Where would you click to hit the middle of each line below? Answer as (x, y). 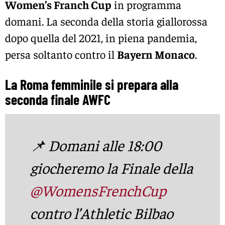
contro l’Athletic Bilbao (102, 213)
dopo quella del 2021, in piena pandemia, (101, 38)
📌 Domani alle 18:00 (96, 145)
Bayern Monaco (156, 54)
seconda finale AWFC (58, 100)
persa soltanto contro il (61, 54)
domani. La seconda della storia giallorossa (106, 21)
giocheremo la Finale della (111, 168)
